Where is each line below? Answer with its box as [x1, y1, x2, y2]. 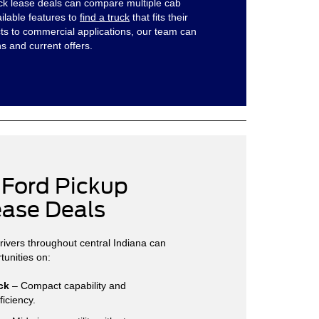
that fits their [130, 11, 188, 23]
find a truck [80, 11, 130, 23]
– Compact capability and [9, 279, 126, 291]
